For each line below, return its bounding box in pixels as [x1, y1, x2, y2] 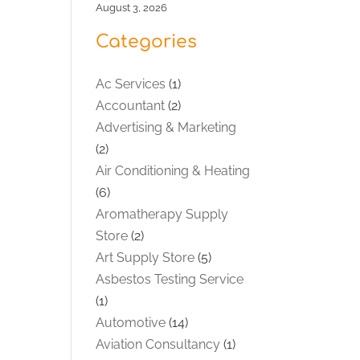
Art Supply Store [96, 249, 195, 265]
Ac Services [96, 76, 166, 92]
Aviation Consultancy [96, 336, 221, 352]
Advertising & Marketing [96, 119, 237, 135]
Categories [96, 31, 198, 51]
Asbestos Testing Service [96, 271, 244, 287]
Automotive [96, 314, 166, 330]
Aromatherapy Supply [96, 206, 229, 222]
